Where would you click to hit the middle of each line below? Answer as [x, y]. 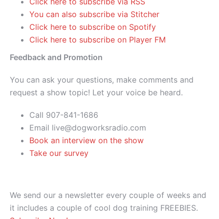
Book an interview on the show [87, 141]
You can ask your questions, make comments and [102, 80]
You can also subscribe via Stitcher [94, 14]
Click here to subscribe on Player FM [98, 40]
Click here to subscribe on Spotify [93, 27]
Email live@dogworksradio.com [88, 128]
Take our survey [59, 153]
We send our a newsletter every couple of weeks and [108, 195]
